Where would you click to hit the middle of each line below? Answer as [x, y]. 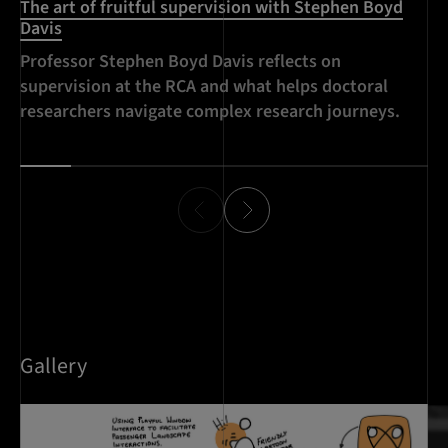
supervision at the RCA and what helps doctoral [204, 87]
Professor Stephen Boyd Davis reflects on [180, 62]
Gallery [53, 366]
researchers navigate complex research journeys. [210, 112]
